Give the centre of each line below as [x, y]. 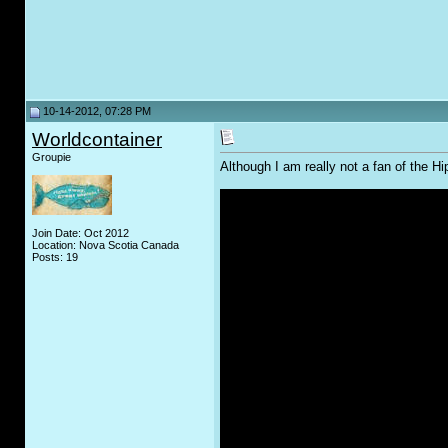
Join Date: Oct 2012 [80, 233]
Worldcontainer [97, 139]
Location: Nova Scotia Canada [105, 245]
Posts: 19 [55, 257]
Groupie [51, 157]
